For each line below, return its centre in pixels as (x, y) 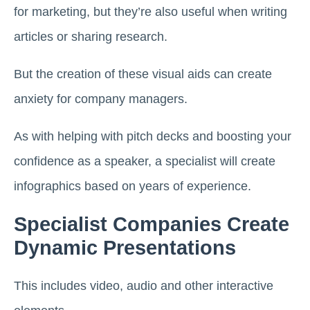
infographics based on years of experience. (133, 186)
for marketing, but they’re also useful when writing (151, 11)
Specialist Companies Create (152, 224)
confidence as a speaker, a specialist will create (145, 161)
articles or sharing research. (91, 36)
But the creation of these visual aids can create (143, 74)
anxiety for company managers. (101, 99)
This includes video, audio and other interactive (144, 285)
